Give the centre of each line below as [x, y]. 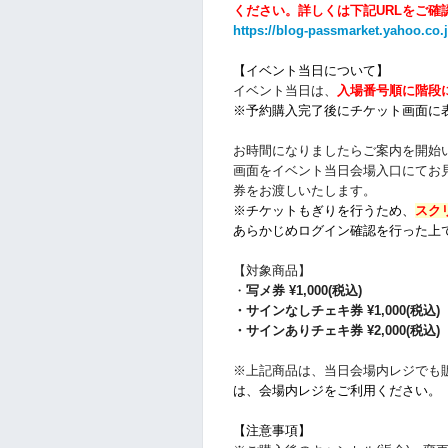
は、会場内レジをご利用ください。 [337, 391]
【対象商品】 [272, 271]
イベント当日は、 [285, 91]
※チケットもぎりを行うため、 [324, 211]
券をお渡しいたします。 [304, 191]
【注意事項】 [272, 431]
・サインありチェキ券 [300, 331]
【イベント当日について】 [311, 71]
